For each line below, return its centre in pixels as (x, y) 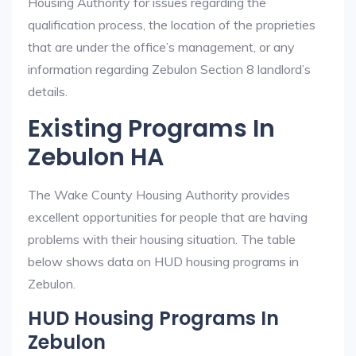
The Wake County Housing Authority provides (159, 195)
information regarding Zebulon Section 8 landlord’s (169, 69)
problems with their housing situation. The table (162, 239)
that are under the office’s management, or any (161, 47)
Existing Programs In (151, 129)
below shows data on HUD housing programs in (163, 261)
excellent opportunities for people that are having (168, 217)
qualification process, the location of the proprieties (172, 25)
